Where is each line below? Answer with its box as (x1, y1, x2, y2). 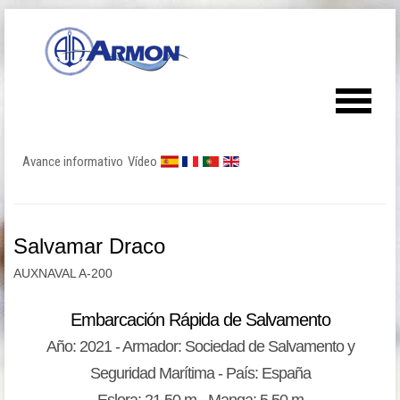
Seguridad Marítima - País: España (89, 364, 311, 382)
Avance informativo (22, 154, 123, 170)
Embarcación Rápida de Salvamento (70, 310, 330, 329)
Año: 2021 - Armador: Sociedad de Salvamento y (46, 337, 354, 355)
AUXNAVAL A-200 (13, 266, 112, 280)
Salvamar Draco (13, 234, 165, 258)
